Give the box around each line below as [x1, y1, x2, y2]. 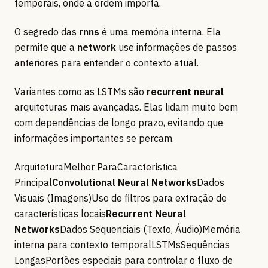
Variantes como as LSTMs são [14, 86, 147, 98]
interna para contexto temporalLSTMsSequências [14, 239, 230, 251]
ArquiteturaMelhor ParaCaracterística [14, 161, 178, 173]
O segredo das [14, 26, 79, 38]
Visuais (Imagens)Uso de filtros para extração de [14, 192, 227, 205]
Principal [14, 176, 52, 189]
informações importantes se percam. [14, 132, 174, 145]
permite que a [14, 41, 77, 54]
